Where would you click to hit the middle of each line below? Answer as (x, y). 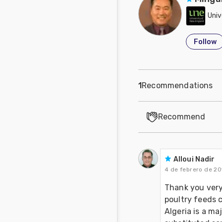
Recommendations (177, 85)
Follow (205, 42)
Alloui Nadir (194, 160)
